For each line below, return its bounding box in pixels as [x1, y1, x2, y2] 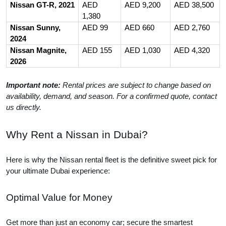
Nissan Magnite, [10, 46, 67, 54]
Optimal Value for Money [6, 192, 112, 203]
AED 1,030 [124, 46, 160, 54]
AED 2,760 [174, 24, 210, 32]
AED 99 [82, 24, 108, 32]
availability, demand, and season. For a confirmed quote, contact [6, 92, 217, 100]
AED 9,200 [124, 1, 160, 9]
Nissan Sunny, [10, 24, 61, 32]
